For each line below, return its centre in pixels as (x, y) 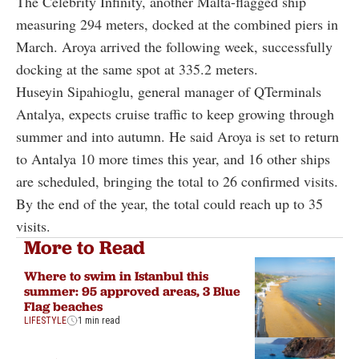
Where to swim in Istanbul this (116, 275)
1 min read (99, 320)
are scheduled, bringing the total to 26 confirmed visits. (177, 182)
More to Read (85, 248)
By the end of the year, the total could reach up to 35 (169, 204)
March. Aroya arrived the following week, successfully (174, 47)
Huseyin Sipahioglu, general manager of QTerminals (169, 92)
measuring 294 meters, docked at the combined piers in (177, 24)
